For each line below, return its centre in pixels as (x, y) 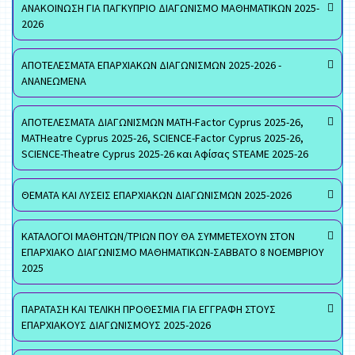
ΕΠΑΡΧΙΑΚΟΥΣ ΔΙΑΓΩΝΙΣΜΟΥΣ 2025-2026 (116, 325)
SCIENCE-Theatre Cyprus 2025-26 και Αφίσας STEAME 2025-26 (165, 154)
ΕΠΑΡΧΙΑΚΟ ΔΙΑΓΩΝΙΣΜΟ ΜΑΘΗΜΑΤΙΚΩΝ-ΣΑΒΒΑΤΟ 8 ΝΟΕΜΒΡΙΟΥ (173, 252)
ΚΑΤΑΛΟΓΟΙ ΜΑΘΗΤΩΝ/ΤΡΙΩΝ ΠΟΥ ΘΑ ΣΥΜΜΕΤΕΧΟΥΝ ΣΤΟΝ (158, 236)
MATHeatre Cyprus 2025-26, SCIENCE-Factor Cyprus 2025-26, (162, 138)
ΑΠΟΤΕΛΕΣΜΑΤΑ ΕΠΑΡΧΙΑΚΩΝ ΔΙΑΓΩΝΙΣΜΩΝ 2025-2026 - (151, 65)
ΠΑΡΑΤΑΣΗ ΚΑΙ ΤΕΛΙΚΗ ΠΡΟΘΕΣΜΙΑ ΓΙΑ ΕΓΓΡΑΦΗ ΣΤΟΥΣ (149, 309)
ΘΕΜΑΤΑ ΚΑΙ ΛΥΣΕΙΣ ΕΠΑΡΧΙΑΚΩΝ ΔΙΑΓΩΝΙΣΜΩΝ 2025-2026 (157, 195)
